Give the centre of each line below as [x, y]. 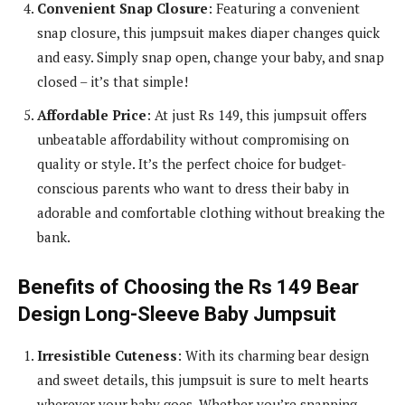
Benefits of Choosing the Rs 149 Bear [188, 287]
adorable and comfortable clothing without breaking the [211, 212]
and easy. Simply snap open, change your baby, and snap [211, 57]
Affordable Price [92, 114]
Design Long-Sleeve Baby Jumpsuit [177, 314]
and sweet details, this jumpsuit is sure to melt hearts [203, 379]
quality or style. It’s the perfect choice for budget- [192, 163]
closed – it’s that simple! [113, 81]
